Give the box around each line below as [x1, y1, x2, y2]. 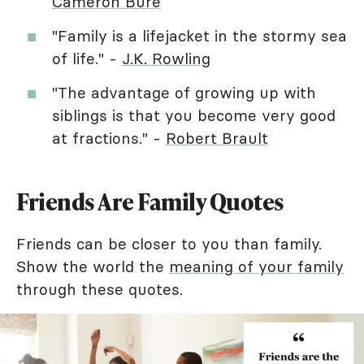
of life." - [52, 48, 122, 68]
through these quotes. [16, 279, 183, 299]
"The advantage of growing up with [52, 82, 316, 102]
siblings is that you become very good [52, 105, 336, 125]
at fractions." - [52, 128, 166, 148]
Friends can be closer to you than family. [16, 233, 322, 253]
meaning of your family [169, 256, 344, 276]
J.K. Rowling [122, 48, 210, 68]
